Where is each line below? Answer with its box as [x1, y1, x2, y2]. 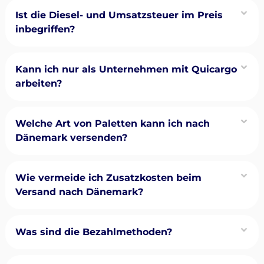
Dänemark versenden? [15, 132, 127, 144]
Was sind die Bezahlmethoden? [15, 226, 172, 238]
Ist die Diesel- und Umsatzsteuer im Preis [15, 9, 223, 21]
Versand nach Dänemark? [15, 186, 143, 198]
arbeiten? [15, 78, 62, 90]
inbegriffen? [15, 24, 75, 35]
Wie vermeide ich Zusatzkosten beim [15, 172, 202, 184]
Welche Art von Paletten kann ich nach [15, 118, 210, 130]
